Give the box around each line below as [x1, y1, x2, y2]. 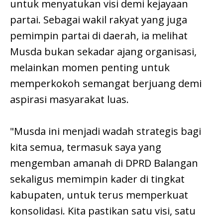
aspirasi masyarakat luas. [10, 93, 129, 107]
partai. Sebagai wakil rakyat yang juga [10, 13, 187, 27]
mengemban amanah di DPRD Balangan [10, 156, 198, 170]
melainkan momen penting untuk [10, 61, 170, 75]
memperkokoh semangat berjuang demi [10, 77, 202, 91]
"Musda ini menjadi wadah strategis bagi [10, 124, 201, 138]
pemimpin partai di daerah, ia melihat [10, 29, 188, 43]
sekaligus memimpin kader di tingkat [10, 172, 185, 186]
